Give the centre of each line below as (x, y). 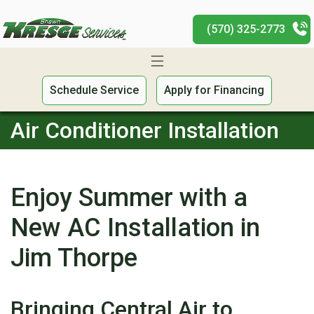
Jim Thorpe (74, 258)
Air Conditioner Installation (145, 130)
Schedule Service (94, 90)
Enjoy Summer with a (129, 197)
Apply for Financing (214, 90)
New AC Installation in (135, 227)
